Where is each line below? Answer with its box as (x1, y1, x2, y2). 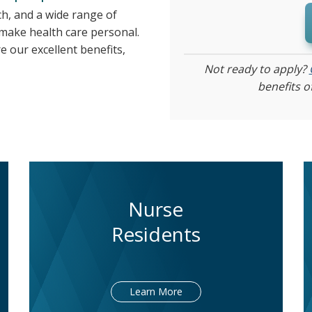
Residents (111, 221, 201, 248)
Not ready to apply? (203, 61, 309, 77)
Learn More (129, 285, 182, 299)
